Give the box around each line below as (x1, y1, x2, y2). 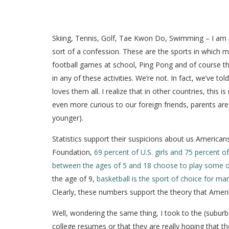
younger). (52, 113, 83, 123)
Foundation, (52, 147, 94, 157)
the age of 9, (52, 174, 97, 184)
